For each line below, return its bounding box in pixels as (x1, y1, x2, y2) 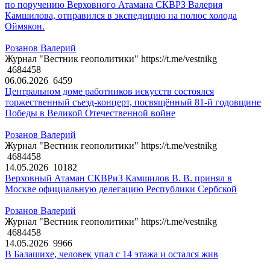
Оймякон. (5, 21, 45, 32)
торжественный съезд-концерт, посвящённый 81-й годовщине (5, 97, 261, 108)
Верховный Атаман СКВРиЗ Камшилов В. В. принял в (5, 173, 232, 184)
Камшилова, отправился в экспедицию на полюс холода (5, 10, 237, 21)
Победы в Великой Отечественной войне (5, 108, 175, 119)
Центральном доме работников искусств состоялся (5, 86, 214, 97)
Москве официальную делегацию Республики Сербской (5, 184, 237, 195)
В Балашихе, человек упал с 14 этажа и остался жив (5, 249, 218, 260)
